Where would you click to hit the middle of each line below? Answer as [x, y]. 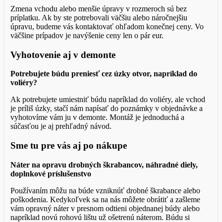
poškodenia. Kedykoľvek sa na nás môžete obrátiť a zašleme [105, 199]
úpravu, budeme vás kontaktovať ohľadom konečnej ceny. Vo [107, 26]
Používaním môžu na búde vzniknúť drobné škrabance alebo [105, 190]
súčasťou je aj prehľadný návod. [61, 126]
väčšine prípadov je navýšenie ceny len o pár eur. [87, 35]
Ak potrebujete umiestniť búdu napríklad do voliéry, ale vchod [108, 100]
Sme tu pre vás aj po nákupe [69, 146]
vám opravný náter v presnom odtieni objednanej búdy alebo [105, 208]
